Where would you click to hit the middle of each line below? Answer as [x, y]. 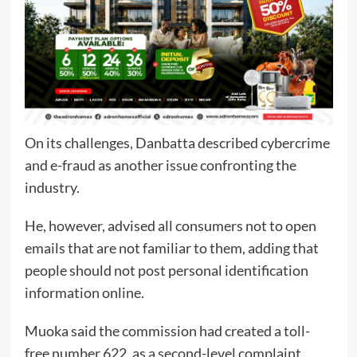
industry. [52, 188]
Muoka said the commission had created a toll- [167, 331]
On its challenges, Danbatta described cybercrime [177, 143]
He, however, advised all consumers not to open [170, 226]
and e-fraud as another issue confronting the [160, 165]
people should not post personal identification [166, 271]
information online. [84, 293]
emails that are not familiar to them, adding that [171, 248]
